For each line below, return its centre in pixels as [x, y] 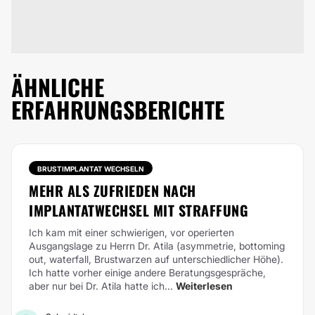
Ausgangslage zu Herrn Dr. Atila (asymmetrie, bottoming [157, 246]
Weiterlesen [204, 286]
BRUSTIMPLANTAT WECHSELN [91, 169]
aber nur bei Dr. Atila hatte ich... [101, 286]
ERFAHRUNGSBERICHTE [118, 109]
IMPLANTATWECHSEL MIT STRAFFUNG [139, 210]
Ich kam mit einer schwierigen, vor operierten [131, 232]
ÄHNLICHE [58, 87]
